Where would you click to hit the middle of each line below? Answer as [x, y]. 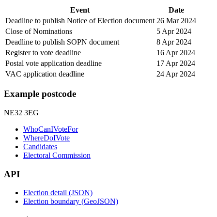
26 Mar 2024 [176, 20]
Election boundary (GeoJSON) [71, 201]
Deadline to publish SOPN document [62, 42]
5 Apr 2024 [174, 31]
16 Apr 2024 [176, 52]
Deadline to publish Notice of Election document [80, 20]
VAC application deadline [45, 74]
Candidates [40, 147]
